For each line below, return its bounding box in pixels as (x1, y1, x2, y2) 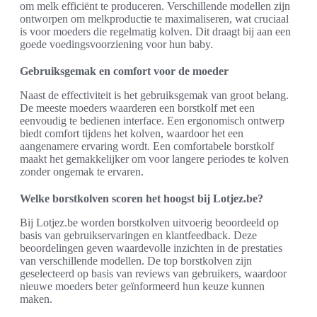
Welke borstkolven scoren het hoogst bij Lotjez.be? (20, 192, 263, 205)
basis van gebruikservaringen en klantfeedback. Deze (20, 229, 257, 242)
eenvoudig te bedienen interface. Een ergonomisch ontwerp (20, 115, 284, 127)
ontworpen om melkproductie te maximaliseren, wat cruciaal (20, 13, 289, 25)
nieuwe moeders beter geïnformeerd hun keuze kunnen (20, 280, 265, 293)
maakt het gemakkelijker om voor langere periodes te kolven (20, 153, 289, 166)
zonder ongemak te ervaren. (20, 166, 144, 178)
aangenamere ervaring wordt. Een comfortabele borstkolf (20, 140, 274, 153)
